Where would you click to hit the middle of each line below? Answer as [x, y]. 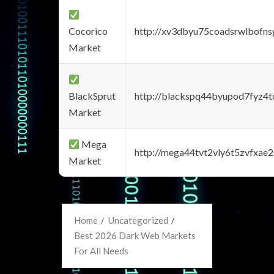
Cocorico [88, 31]
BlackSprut [92, 96]
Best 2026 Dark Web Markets [135, 235]
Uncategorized [138, 220]
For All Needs [101, 251]
